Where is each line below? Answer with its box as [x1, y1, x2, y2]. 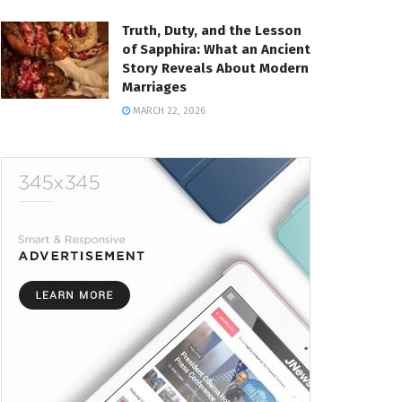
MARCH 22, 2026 [130, 105, 205, 118]
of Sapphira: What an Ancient [122, 41, 310, 58]
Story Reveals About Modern [122, 60, 309, 77]
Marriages [122, 79, 187, 96]
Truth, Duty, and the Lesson [122, 22, 301, 39]
